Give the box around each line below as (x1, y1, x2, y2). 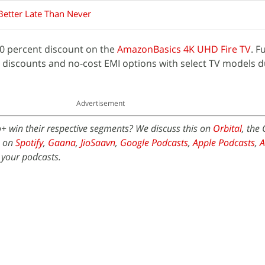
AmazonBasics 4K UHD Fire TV (117, 43, 251, 56)
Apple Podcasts (193, 136, 255, 149)
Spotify (15, 136, 43, 149)
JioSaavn (80, 136, 115, 149)
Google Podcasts (120, 136, 188, 149)
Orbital (213, 122, 242, 135)
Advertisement (76, 98, 125, 108)
